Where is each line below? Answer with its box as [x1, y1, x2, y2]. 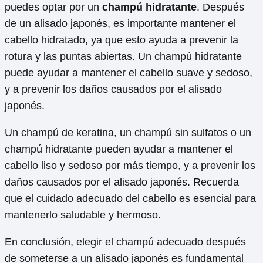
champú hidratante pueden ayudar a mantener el [5, 143, 233, 155]
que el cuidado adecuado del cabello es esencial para [5, 192, 256, 204]
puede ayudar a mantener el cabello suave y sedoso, [5, 66, 252, 79]
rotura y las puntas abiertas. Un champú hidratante [5, 50, 242, 62]
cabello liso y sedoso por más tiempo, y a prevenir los [5, 159, 255, 171]
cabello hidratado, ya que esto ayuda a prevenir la [5, 33, 238, 46]
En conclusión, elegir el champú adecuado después [5, 235, 246, 248]
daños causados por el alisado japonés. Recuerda [5, 176, 239, 188]
